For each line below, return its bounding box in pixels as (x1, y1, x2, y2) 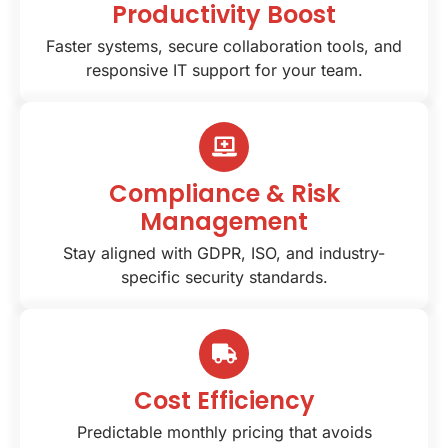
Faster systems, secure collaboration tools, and (46, 35, 402, 56)
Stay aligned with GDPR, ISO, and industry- (63, 242, 385, 263)
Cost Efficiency (133, 383, 315, 417)
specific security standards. (120, 266, 328, 287)
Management (140, 204, 308, 238)
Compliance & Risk (108, 176, 340, 210)
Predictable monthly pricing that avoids (76, 421, 372, 442)
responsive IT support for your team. (85, 59, 363, 80)
